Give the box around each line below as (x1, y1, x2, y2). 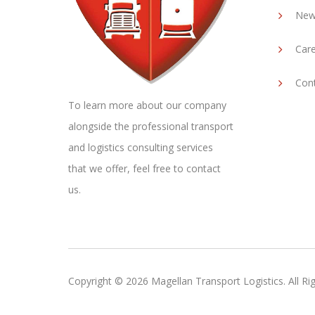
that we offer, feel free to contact (68, 162, 221, 176)
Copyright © (68, 274, 123, 288)
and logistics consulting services (68, 141, 213, 155)
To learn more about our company (68, 98, 226, 112)
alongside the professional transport (68, 120, 233, 134)
